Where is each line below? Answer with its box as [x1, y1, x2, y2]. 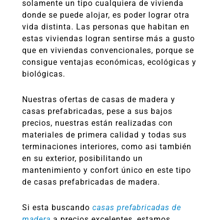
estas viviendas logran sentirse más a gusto [22, 34, 195, 43]
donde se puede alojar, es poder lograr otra [22, 10, 190, 20]
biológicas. [22, 69, 65, 79]
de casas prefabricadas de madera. [22, 177, 160, 187]
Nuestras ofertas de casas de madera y [22, 95, 175, 104]
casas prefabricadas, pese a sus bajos [22, 107, 172, 116]
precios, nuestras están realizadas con [22, 118, 173, 128]
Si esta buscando [22, 203, 92, 212]
